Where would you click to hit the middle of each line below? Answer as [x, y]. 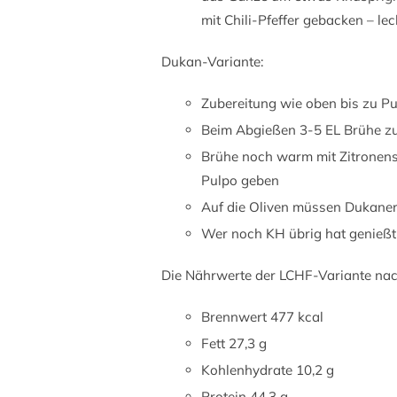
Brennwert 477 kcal [262, 317]
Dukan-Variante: [212, 62]
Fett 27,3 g [234, 344]
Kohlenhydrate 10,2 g [268, 370]
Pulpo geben [240, 181]
